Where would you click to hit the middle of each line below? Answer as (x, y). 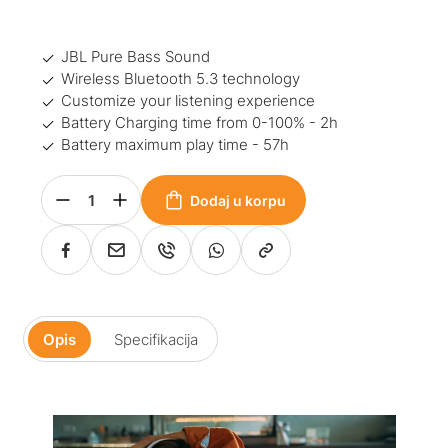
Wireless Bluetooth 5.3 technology (181, 79)
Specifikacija (155, 339)
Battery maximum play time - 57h (175, 145)
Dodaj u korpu (237, 200)
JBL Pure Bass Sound (136, 57)
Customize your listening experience (188, 101)
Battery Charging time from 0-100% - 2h (200, 123)
